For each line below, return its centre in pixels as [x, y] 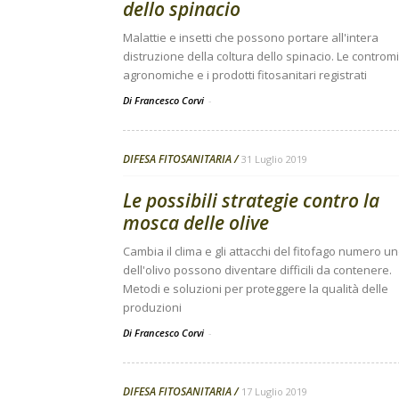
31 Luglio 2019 [274, 159]
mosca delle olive [196, 223]
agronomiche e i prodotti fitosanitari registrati [245, 75]
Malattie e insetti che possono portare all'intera [251, 37]
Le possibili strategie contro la [251, 200]
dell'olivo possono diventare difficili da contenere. [257, 270]
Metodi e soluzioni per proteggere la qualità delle [256, 289]
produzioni [152, 307]
